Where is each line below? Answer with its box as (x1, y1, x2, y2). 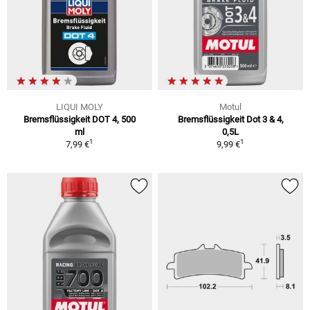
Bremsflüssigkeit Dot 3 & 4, (177, 113, 284, 125)
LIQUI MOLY (56, 101, 103, 112)
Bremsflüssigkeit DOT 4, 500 (24, 113, 136, 125)
